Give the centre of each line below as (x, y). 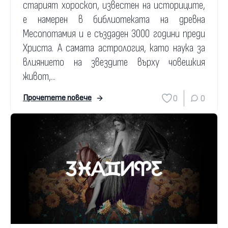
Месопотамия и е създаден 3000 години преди (114, 34)
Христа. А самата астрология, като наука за (114, 48)
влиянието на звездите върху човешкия (114, 63)
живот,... (39, 77)
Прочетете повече (57, 98)
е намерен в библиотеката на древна (114, 20)
